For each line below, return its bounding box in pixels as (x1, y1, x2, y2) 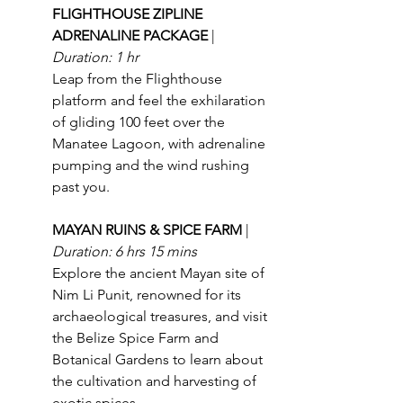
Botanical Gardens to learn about (52, 350, 266, 368)
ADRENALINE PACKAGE (52, 26, 211, 44)
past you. (52, 177, 110, 195)
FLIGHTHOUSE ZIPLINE (52, 4, 206, 22)
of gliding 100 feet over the (52, 112, 228, 130)
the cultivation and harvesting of (52, 372, 260, 390)
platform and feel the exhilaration (52, 91, 269, 109)
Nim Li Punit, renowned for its (52, 285, 245, 303)
